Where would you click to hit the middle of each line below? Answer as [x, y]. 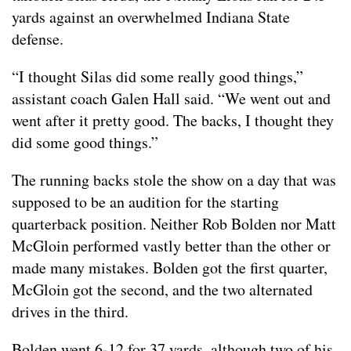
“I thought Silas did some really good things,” [157, 76]
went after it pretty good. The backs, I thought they [173, 120]
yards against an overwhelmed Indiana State [151, 16]
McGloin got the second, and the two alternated [162, 289]
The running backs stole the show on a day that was [174, 179]
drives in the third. [70, 311]
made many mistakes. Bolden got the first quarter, [170, 267]
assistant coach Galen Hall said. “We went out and [171, 98]
